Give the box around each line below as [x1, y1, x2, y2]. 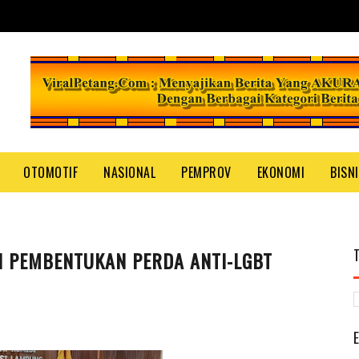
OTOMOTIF [23, 163, 78, 182]
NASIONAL [103, 163, 155, 182]
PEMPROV [181, 163, 232, 182]
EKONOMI [256, 163, 305, 182]
